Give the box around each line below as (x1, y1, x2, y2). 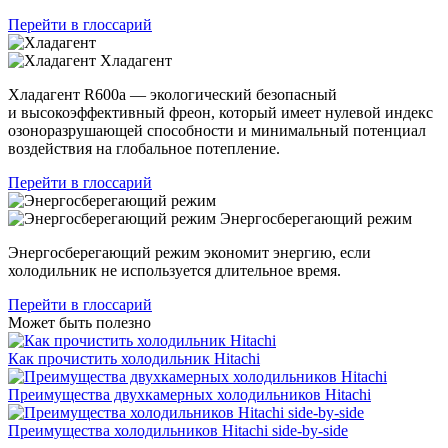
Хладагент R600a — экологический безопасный (8, 85, 337, 103)
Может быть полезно (8, 313, 151, 331)
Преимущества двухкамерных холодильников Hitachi (8, 385, 371, 403)
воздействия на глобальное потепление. (8, 139, 280, 157)
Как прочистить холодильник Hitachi (8, 349, 260, 367)
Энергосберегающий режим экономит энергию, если (8, 243, 371, 261)
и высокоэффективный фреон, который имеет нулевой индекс (8, 103, 433, 121)
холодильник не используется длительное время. (8, 261, 341, 279)
